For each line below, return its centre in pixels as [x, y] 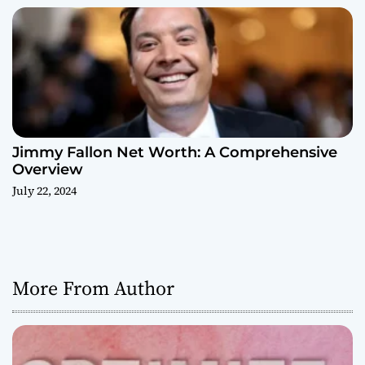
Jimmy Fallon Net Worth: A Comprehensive [175, 153]
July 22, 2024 [44, 191]
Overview [48, 170]
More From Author [93, 288]
